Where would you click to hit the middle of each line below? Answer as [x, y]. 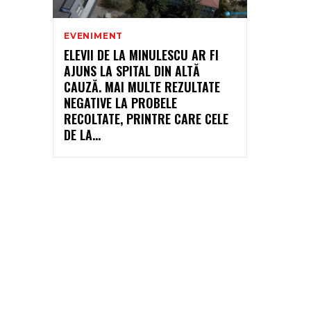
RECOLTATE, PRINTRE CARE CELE [146, 118]
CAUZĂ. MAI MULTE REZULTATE [142, 86]
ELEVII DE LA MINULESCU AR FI [141, 54]
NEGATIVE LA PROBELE [120, 102]
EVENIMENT [94, 35]
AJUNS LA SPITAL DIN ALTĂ [132, 70]
